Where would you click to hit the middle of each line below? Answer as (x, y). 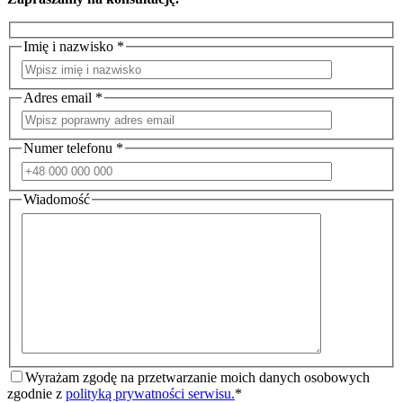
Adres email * (63, 97)
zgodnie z (36, 393)
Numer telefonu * (73, 148)
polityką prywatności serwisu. (150, 393)
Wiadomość (57, 199)
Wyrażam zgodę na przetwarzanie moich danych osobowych (197, 377)
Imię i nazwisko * (74, 47)
